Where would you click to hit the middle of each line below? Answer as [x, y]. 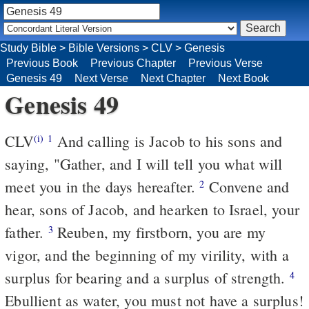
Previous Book [42, 63]
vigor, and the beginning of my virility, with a [147, 255]
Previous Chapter [133, 63]
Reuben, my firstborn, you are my [159, 232]
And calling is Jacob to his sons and [168, 141]
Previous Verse [226, 63]
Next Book [243, 78]
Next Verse [101, 78]
